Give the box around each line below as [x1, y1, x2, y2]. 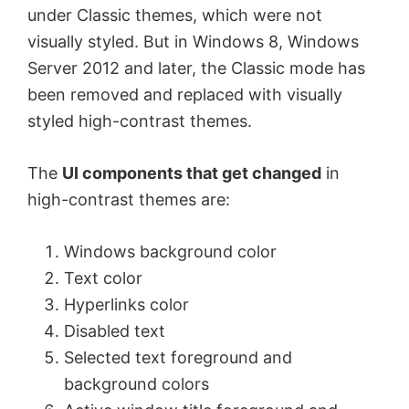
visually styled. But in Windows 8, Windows [27, 32, 359, 51]
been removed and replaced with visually [27, 85, 342, 104]
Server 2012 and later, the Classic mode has [27, 58, 365, 78]
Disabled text [64, 321, 165, 341]
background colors [64, 374, 209, 393]
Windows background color [64, 242, 277, 261]
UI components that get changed [62, 163, 321, 183]
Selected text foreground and [64, 348, 292, 367]
